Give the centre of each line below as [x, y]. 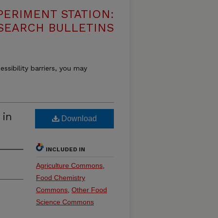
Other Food [89, 190]
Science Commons [65, 202]
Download [78, 118]
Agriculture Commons [69, 165]
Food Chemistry [61, 178]
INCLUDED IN [65, 149]
